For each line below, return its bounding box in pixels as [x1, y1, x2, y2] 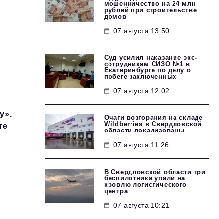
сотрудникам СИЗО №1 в [104, 60, 191, 67]
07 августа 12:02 [113, 87, 170, 95]
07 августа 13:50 [113, 27, 170, 35]
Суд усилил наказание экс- [104, 54, 197, 61]
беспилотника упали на [104, 175, 186, 182]
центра [104, 187, 128, 195]
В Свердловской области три [104, 168, 206, 175]
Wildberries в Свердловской [104, 120, 202, 128]
